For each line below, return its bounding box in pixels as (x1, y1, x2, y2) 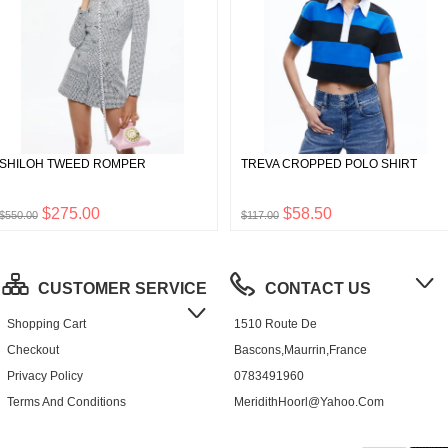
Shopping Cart (6, 317, 86, 332)
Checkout (6, 343, 59, 358)
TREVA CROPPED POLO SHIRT (241, 157, 417, 172)
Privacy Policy (6, 369, 83, 384)
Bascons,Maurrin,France (234, 343, 367, 358)
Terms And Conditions (6, 395, 126, 410)
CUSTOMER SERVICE (37, 280, 207, 298)
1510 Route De (234, 317, 317, 332)
